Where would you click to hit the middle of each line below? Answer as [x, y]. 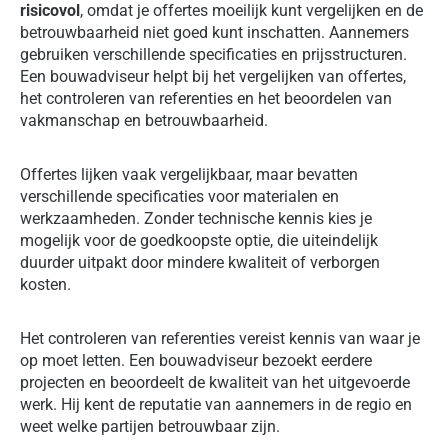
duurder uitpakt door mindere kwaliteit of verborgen [200, 262]
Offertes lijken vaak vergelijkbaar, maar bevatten [189, 174]
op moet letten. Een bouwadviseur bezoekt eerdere [196, 360]
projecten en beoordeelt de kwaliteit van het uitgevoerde [215, 382]
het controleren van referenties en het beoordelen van [206, 98]
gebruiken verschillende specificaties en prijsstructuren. [213, 54]
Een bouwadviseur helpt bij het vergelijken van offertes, [213, 76]
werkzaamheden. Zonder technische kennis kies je [196, 218]
